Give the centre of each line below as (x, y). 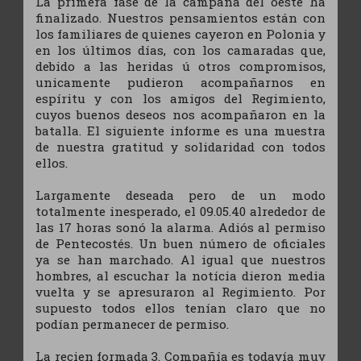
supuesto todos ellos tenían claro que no (180, 307)
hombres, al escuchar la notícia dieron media (180, 275)
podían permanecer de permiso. (133, 324)
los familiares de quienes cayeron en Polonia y (180, 33)
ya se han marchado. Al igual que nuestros (180, 259)
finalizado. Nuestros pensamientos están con (180, 17)
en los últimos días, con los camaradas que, (180, 50)
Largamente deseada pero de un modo (180, 195)
